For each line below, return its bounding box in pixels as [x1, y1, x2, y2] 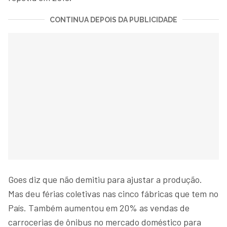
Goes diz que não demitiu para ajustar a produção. [8, 173, 202, 185]
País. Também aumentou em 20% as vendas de [8, 202, 190, 213]
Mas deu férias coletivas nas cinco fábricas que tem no [8, 187, 218, 199]
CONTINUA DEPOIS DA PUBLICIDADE [50, 15, 177, 24]
